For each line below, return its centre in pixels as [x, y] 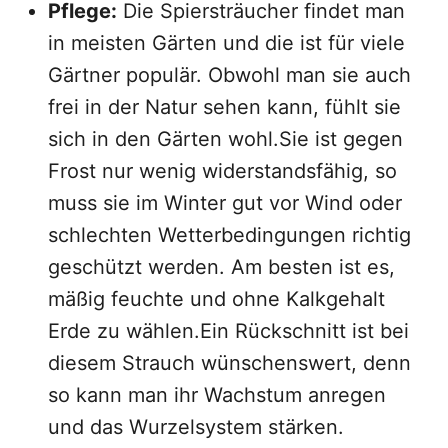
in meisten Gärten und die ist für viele [226, 43]
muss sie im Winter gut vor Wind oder [225, 203]
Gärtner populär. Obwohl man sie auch [229, 75]
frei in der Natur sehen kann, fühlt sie [224, 107]
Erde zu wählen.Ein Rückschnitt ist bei [228, 331]
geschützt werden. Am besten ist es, [221, 267]
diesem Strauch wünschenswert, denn [229, 363]
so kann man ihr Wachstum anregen [217, 395]
